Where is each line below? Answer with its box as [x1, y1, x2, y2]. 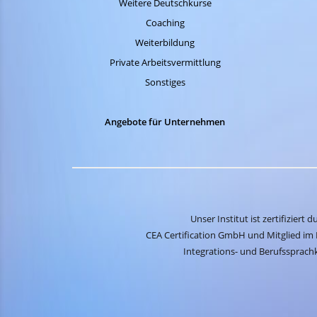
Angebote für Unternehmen [105, 115, 226, 128]
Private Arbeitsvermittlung [109, 56, 221, 69]
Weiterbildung [135, 36, 195, 49]
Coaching [145, 16, 185, 29]
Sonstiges [144, 76, 185, 88]
